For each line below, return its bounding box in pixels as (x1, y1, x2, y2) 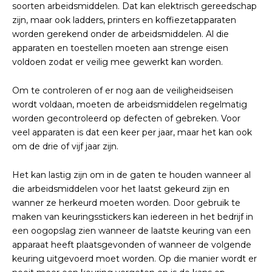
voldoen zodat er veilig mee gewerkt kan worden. (12, 56, 223, 67)
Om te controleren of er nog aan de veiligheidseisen (12, 85, 233, 96)
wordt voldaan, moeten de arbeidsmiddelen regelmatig (12, 99, 247, 110)
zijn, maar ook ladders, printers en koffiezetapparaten (12, 15, 236, 25)
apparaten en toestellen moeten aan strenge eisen (12, 42, 228, 53)
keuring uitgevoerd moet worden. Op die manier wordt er (12, 253, 257, 264)
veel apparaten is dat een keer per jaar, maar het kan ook (12, 127, 252, 138)
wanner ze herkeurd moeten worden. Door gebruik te (12, 197, 240, 208)
